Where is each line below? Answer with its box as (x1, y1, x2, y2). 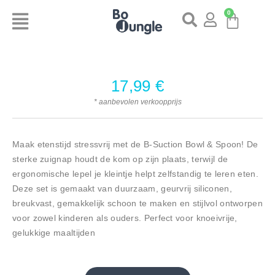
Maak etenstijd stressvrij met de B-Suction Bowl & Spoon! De (12, 139, 258, 149)
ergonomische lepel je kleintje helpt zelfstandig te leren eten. (12, 168, 258, 179)
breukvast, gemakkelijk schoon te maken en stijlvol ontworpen (12, 198, 263, 208)
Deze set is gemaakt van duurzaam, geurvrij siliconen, (12, 183, 232, 193)
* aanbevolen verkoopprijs (93, 97, 182, 106)
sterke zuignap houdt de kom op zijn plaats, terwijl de (12, 153, 228, 164)
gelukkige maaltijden (12, 227, 96, 238)
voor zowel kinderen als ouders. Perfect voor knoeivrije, (12, 212, 238, 223)
